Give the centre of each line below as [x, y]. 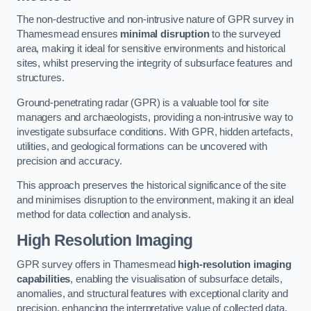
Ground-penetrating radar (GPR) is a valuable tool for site [143, 102]
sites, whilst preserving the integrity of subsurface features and [154, 64]
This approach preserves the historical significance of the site [151, 186]
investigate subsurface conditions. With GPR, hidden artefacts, [155, 132]
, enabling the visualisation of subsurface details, [176, 279]
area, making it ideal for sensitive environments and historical [151, 49]
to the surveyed [245, 34]
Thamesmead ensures [69, 34]
